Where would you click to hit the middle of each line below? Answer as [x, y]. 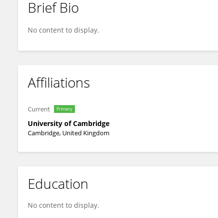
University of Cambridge [69, 123]
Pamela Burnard [61, 16]
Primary [64, 109]
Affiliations [59, 82]
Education [58, 183]
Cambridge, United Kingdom [69, 133]
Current [39, 109]
